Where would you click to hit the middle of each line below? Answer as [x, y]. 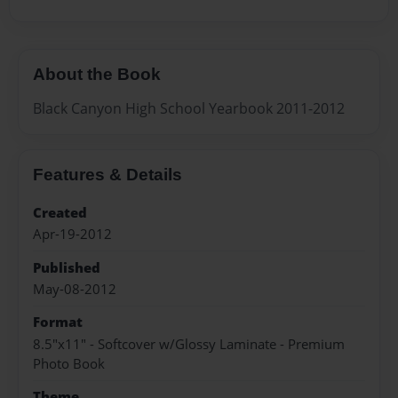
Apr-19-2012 [72, 235]
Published [67, 267]
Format [58, 322]
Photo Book [69, 363]
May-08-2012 [75, 289]
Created [60, 212]
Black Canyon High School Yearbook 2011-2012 [189, 108]
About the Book [97, 75]
